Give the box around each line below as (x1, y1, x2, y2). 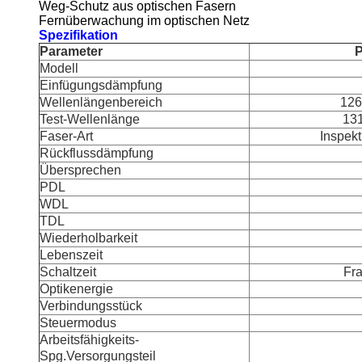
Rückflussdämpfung (40, 146, 154, 160)
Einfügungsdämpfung (40, 78, 162, 92)
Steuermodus (40, 316, 116, 330)
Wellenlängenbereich (40, 95, 162, 109)
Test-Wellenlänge (40, 112, 140, 126)
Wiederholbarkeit (40, 231, 137, 245)
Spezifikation (39, 28, 118, 42)
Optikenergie (40, 282, 113, 296)
